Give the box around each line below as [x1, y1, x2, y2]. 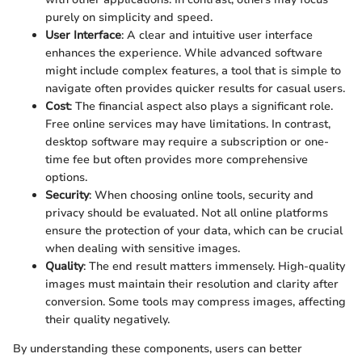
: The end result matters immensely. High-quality [83, 259, 345, 274]
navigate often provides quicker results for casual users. [45, 81, 345, 96]
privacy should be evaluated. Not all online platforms [45, 205, 328, 221]
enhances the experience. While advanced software [45, 45, 322, 61]
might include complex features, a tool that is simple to [45, 63, 341, 78]
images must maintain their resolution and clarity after [45, 276, 339, 292]
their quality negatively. [45, 312, 170, 327]
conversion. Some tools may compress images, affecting [45, 294, 346, 309]
